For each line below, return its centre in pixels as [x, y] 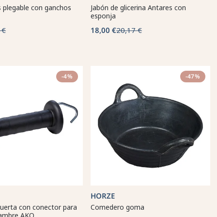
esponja [103, 16]
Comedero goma [117, 207]
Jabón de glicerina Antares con [138, 8]
